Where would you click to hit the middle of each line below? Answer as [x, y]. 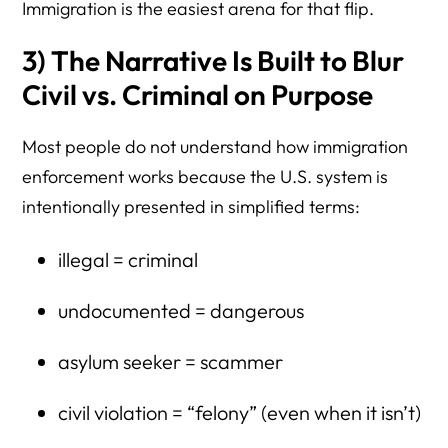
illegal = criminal [127, 259]
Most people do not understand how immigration [215, 146]
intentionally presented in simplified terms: [191, 206]
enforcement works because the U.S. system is [205, 176]
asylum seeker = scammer [170, 361]
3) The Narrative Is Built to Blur [213, 60]
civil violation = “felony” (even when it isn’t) [239, 412]
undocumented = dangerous [180, 310]
